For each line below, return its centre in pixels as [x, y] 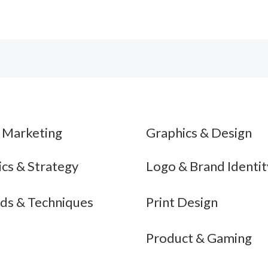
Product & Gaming [199, 238]
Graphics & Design [199, 133]
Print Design [182, 202]
